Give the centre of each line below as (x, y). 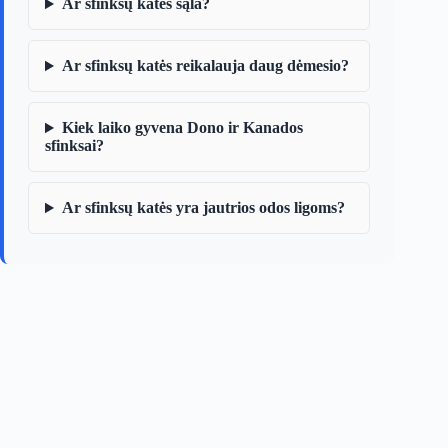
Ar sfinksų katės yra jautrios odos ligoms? (203, 208)
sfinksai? (74, 146)
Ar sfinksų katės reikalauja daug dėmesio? (205, 66)
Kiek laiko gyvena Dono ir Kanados (182, 128)
